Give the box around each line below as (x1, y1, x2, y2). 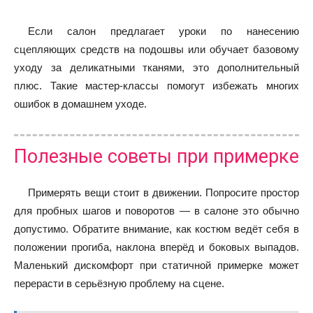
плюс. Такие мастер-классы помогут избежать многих (14, 79, 299, 92)
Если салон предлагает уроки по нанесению (28, 24, 299, 37)
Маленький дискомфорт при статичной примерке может (14, 259, 299, 271)
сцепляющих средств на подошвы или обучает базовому (14, 43, 299, 55)
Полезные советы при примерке (14, 145, 299, 168)
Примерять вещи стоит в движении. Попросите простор (28, 186, 299, 198)
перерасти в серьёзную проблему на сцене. (14, 277, 224, 289)
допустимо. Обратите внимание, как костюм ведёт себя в (14, 222, 299, 235)
